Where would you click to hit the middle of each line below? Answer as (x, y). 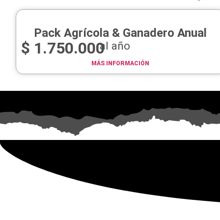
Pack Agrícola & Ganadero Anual (121, 33)
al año (115, 46)
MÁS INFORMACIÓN (121, 64)
